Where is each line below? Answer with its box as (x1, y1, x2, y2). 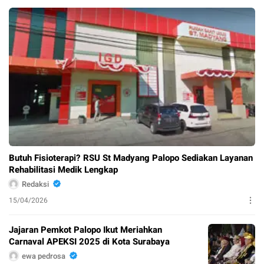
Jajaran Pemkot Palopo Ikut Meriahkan (9, 223, 162, 237)
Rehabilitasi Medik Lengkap (9, 163, 118, 177)
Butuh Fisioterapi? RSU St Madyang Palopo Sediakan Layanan (9, 151, 253, 165)
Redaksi (22, 178, 49, 190)
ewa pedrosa (22, 250, 65, 262)
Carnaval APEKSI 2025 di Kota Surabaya (9, 235, 170, 249)
